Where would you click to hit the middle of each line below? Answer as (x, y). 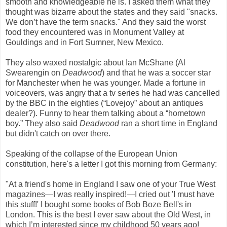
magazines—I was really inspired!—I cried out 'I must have (110, 194)
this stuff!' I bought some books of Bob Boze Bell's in (99, 204)
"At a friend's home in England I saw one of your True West (110, 184)
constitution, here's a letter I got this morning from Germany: (111, 164)
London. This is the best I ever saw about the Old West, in (108, 214)
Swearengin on (34, 72)
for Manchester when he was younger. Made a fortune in (106, 83)
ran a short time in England (168, 123)
